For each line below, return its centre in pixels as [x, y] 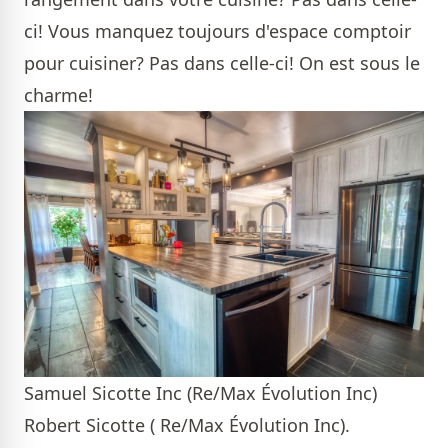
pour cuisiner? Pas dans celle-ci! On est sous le [222, 62]
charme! [58, 94]
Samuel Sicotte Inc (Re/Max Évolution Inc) [200, 393]
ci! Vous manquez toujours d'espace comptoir [217, 30]
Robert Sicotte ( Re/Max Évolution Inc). [187, 425]
